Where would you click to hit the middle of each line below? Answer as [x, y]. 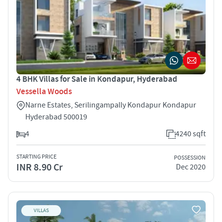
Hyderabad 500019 [56, 117]
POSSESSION [190, 158]
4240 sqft [191, 134]
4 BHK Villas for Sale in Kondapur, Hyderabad [97, 79]
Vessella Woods [44, 91]
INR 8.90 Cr [39, 167]
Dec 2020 [191, 167]
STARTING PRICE [36, 157]
